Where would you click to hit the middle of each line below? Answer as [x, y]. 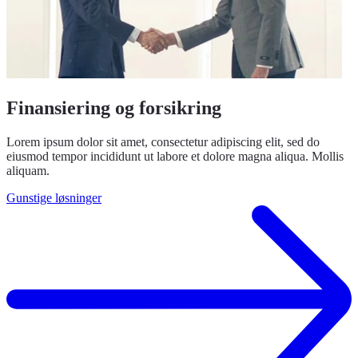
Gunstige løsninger [54, 198]
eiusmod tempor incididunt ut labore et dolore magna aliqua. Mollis [175, 157]
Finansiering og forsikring [114, 108]
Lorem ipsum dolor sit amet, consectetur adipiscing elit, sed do [163, 142]
